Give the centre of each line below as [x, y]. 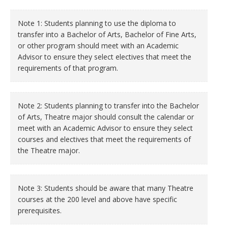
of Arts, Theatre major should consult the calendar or [106, 117]
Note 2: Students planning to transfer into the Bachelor [108, 106]
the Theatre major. [49, 150]
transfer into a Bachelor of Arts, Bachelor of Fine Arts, [107, 34]
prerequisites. [40, 210]
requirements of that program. [68, 68]
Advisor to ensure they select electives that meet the [105, 57]
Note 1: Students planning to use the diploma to [97, 23]
